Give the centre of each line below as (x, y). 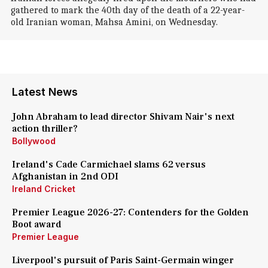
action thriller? (45, 129)
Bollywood (34, 141)
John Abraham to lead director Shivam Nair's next (123, 117)
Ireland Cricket (44, 189)
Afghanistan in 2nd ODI (65, 176)
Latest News (45, 92)
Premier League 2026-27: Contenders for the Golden (130, 212)
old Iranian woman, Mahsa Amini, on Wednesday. (114, 22)
